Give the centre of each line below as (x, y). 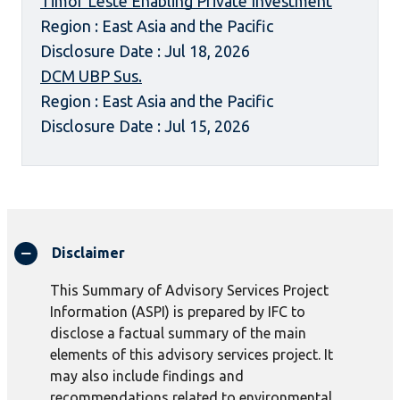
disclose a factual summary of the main (178, 333)
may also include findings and (147, 376)
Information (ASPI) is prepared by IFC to (178, 312)
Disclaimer (88, 253)
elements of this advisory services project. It (192, 355)
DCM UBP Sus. (91, 76)
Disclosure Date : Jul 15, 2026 (145, 126)
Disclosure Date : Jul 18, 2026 (145, 51)
